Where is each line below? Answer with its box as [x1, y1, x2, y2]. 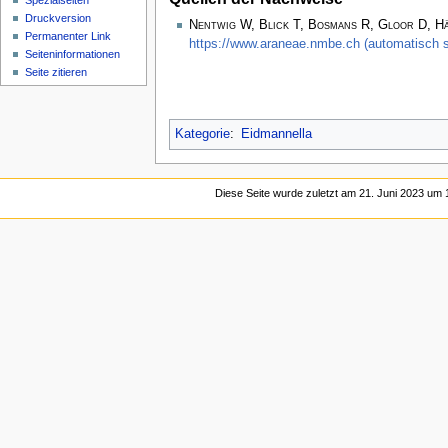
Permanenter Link [25, 30, 112, 43]
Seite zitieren [25, 66, 88, 79]
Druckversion [25, 12, 92, 25]
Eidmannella [240, 127, 312, 142]
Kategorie [174, 127, 230, 142]
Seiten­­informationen [25, 48, 121, 61]
